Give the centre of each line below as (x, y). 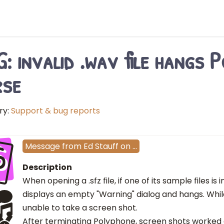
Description (47, 167)
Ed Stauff (101, 146)
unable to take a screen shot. (80, 208)
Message (42, 146)
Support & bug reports (55, 111)
